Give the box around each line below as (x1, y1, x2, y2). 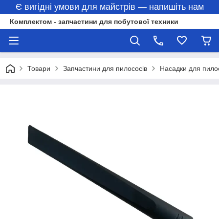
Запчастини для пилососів (63, 65, 147, 72)
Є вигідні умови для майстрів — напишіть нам (15, 2, 204, 12)
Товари (27, 65, 50, 72)
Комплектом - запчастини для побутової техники (10, 18, 178, 25)
